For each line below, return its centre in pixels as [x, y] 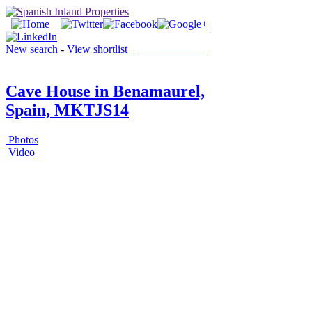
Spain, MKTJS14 [67, 110]
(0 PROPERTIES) [171, 49]
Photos [22, 139]
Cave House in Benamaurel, [105, 91]
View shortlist [99, 49]
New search [32, 49]
